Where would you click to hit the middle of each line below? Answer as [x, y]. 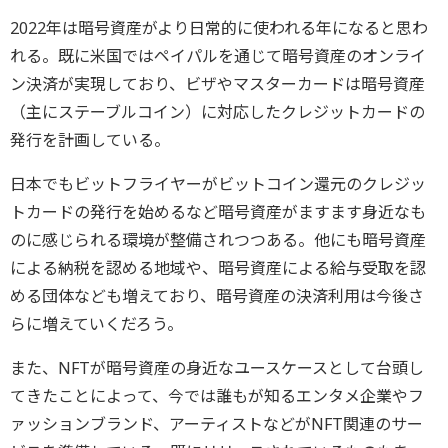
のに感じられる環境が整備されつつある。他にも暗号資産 [218, 239]
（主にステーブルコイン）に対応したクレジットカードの [217, 111]
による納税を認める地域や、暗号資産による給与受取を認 [218, 267]
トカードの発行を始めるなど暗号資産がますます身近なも [218, 211]
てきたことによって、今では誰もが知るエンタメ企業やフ [217, 395]
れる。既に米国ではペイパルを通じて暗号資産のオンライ [218, 55]
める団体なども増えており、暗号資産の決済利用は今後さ [217, 295]
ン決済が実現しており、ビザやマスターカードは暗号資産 [217, 83]
